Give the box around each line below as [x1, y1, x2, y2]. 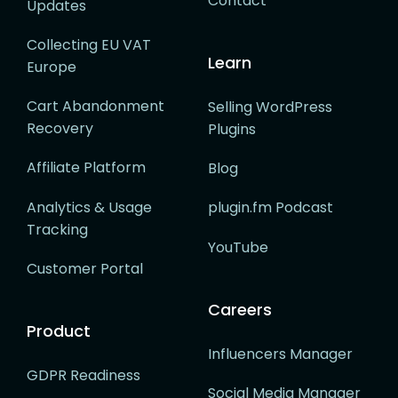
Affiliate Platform [27, 157, 146, 179]
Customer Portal [27, 258, 143, 279]
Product [27, 319, 91, 342]
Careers [208, 298, 272, 321]
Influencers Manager [208, 343, 353, 364]
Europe [27, 57, 76, 78]
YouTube [208, 236, 268, 258]
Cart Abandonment [27, 96, 164, 117]
